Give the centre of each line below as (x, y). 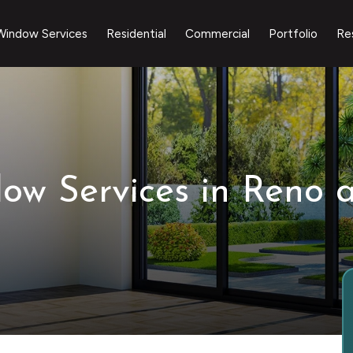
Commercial (217, 34)
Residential (136, 34)
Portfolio (293, 34)
